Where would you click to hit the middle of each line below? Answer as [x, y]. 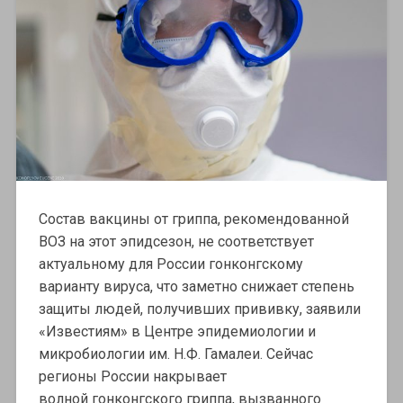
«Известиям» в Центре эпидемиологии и [177, 332]
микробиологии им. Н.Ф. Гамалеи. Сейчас [175, 354]
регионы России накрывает [132, 377]
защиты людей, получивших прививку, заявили [199, 309]
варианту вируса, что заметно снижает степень [196, 287]
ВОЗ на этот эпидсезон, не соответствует [176, 242]
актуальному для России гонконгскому [170, 264]
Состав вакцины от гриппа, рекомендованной [193, 219]
